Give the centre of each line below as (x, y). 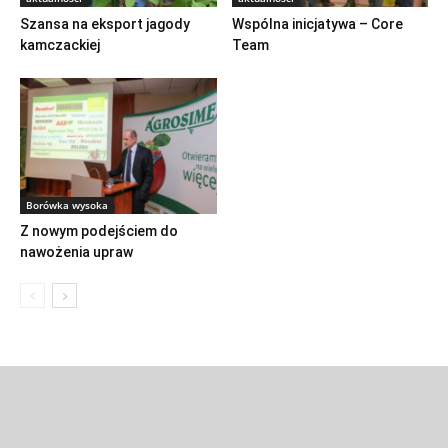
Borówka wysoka (67, 204)
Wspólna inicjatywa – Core (317, 24)
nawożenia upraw (76, 251)
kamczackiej (60, 45)
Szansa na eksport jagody (105, 24)
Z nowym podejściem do (99, 230)
